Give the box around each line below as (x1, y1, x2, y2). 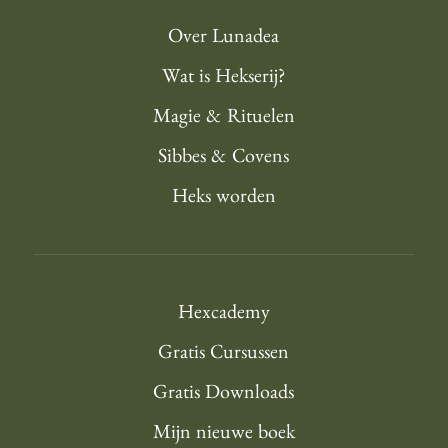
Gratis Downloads (153, 384, 295, 405)
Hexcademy (177, 304, 270, 325)
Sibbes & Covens (158, 148, 290, 169)
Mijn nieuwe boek (152, 424, 295, 445)
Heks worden (171, 188, 276, 209)
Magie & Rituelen (152, 108, 295, 129)
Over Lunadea (168, 28, 280, 49)
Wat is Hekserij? (162, 68, 286, 89)
